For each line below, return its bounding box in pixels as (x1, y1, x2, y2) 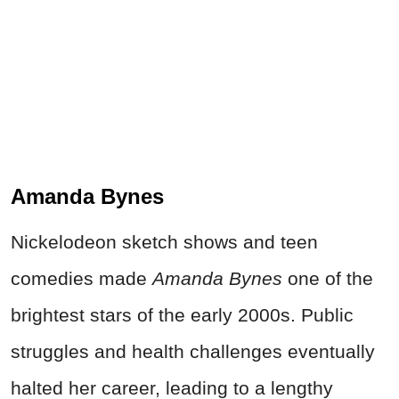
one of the (282, 267, 373, 289)
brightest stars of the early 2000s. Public (11, 304, 354, 325)
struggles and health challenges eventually (11, 340, 375, 362)
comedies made (11, 267, 152, 289)
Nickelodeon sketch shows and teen (11, 231, 318, 252)
